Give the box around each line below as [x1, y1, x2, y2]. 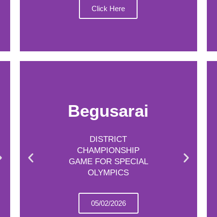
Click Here [92, 4, 125, 13]
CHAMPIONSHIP [77, 146, 140, 155]
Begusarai [68, 101, 149, 120]
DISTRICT [90, 135, 127, 144]
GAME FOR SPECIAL [68, 157, 148, 166]
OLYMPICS [88, 168, 129, 177]
